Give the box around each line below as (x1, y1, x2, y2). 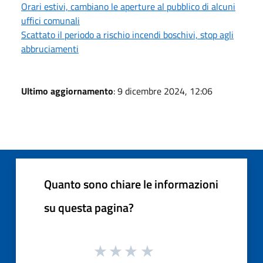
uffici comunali (21, 13, 80, 28)
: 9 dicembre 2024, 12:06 (113, 83, 213, 98)
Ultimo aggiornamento (21, 83, 113, 98)
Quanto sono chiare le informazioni (44, 174, 218, 193)
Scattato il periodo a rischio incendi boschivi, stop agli (21, 27, 234, 42)
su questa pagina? (44, 198, 134, 217)
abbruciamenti (21, 41, 79, 56)
